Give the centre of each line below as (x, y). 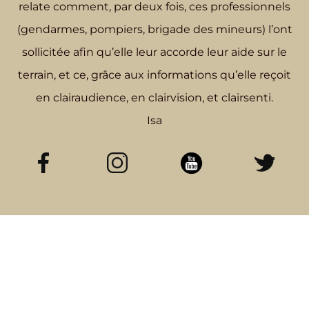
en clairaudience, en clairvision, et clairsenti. (154, 98)
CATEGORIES (231, 231)
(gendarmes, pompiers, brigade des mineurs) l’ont (154, 30)
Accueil (77, 265)
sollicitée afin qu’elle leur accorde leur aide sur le (154, 52)
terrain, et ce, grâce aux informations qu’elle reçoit (154, 75)
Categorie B (232, 290)
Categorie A (231, 265)
